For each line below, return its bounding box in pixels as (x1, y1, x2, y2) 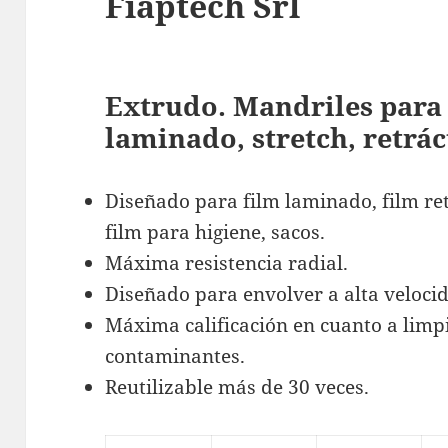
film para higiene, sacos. (105, 218, 326, 245)
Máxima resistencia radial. (105, 249, 349, 276)
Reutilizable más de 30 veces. (105, 373, 370, 400)
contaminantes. (105, 342, 246, 369)
